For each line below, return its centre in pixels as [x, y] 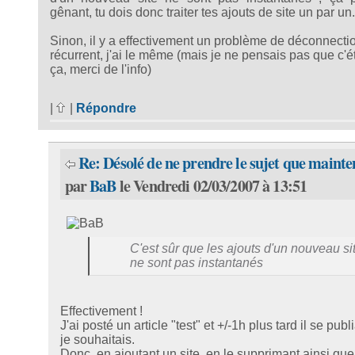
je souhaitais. [97, 340]
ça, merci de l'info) [100, 69]
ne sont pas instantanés [196, 263]
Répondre [106, 109]
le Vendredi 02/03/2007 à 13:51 [212, 186]
